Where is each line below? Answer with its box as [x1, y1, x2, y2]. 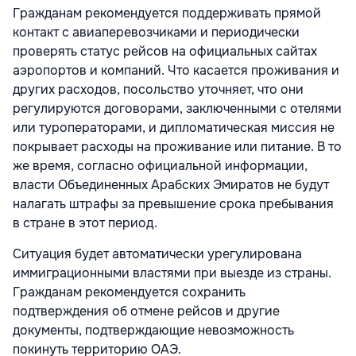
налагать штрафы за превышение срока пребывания [13, 195, 334, 212]
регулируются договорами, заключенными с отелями [13, 99, 342, 117]
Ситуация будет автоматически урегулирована [13, 245, 302, 262]
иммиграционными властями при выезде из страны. [13, 264, 331, 281]
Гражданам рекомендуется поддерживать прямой [13, 4, 321, 21]
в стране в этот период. [13, 214, 161, 231]
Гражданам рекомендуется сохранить [13, 283, 246, 300]
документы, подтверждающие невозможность [13, 321, 294, 339]
